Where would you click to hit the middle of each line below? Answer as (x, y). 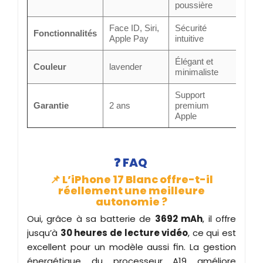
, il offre (220, 218)
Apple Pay (129, 38)
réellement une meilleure (131, 190)
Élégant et (194, 61)
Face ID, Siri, (134, 28)
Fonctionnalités (65, 33)
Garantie (51, 105)
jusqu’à (44, 232)
